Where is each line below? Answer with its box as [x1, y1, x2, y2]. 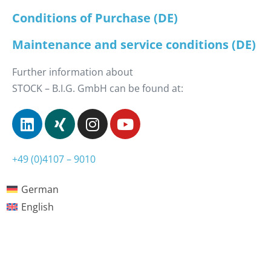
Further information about [12, 65, 133, 79]
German [21, 182, 59, 196]
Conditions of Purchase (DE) [12, 10, 178, 27]
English [21, 200, 54, 214]
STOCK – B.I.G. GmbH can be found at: [12, 82, 183, 96]
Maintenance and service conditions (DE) [12, 36, 256, 53]
